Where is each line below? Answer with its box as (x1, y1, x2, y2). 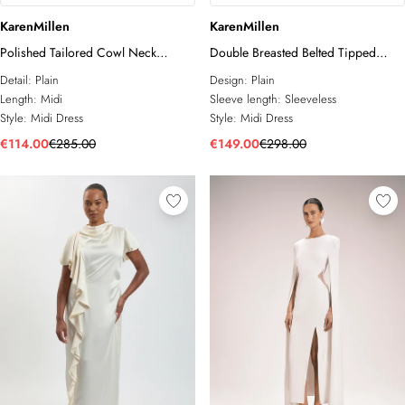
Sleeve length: (210, 90, 285, 108)
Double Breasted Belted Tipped (210, 43, 376, 61)
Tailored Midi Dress (210, 62, 316, 80)
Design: (210, 71, 251, 89)
